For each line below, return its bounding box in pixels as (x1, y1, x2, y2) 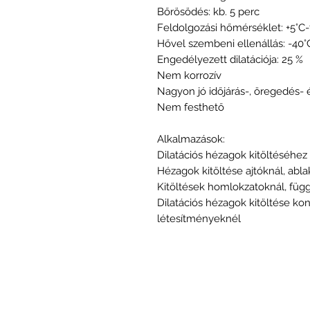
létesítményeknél (157, 212, 241, 225)
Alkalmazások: (157, 132, 225, 145)
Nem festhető (157, 100, 224, 113)
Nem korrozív (157, 69, 221, 82)
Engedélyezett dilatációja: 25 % (157, 53, 303, 66)
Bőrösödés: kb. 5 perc (157, 5, 259, 18)
